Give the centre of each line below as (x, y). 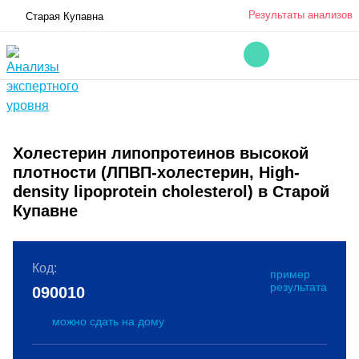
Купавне (45, 211)
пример (290, 274)
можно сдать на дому (108, 321)
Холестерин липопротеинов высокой (161, 153)
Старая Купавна (65, 16)
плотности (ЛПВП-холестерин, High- (156, 172)
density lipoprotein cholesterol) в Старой (171, 192)
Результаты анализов (301, 15)
